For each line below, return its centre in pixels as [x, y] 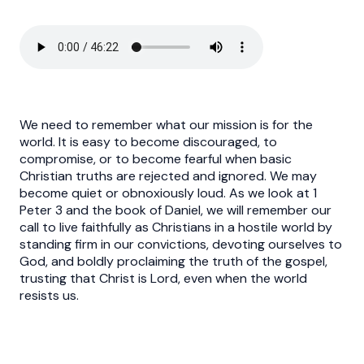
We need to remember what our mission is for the [166, 124]
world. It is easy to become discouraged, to [148, 141]
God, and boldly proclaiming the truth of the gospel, [173, 261]
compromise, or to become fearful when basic [156, 158]
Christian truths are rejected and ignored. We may [168, 175]
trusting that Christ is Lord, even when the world [163, 278]
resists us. [49, 295]
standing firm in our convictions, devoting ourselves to [181, 244]
